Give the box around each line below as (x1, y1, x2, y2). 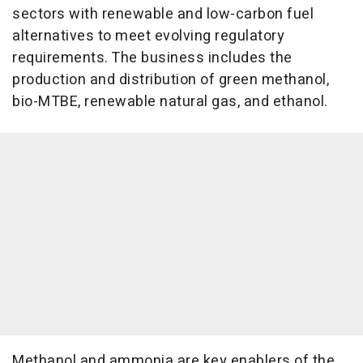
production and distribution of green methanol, (12, 69, 329, 91)
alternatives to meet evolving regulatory (12, 25, 284, 47)
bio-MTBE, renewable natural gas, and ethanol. (12, 91, 328, 113)
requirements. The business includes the (12, 47, 293, 69)
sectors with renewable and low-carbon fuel (12, 3, 314, 25)
